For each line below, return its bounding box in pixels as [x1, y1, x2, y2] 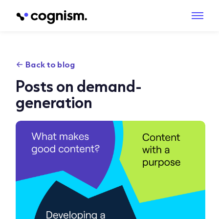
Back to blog [25, 58, 75, 70]
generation [16, 92, 93, 112]
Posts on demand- [16, 76, 142, 96]
